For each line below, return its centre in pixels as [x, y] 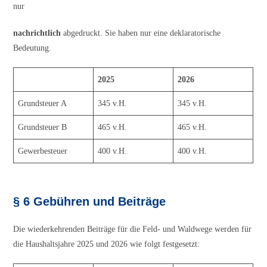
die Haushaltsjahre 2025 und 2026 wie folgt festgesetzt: [107, 244]
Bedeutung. [32, 48]
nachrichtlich [37, 33]
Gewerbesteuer [43, 151]
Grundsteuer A [43, 103]
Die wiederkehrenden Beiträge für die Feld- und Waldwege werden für [133, 229]
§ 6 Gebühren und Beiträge [90, 202]
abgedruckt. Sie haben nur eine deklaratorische [141, 33]
